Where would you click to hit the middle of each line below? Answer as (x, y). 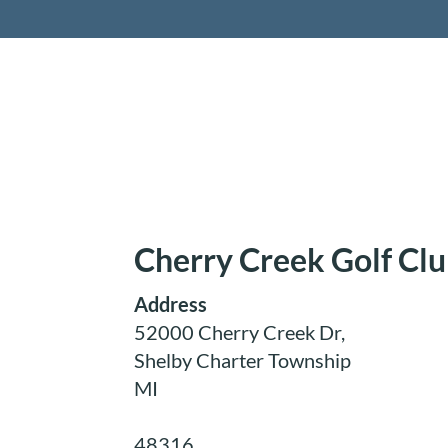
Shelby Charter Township (243, 360)
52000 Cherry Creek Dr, (240, 332)
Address (171, 304)
